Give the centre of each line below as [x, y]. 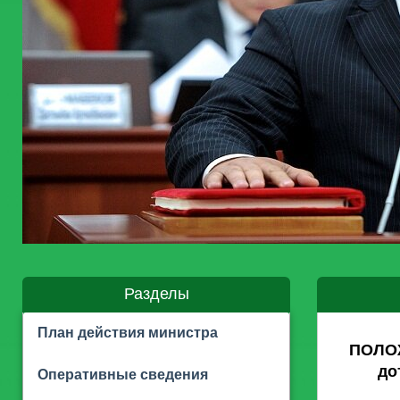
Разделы [156, 294]
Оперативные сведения [123, 375]
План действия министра [128, 333]
